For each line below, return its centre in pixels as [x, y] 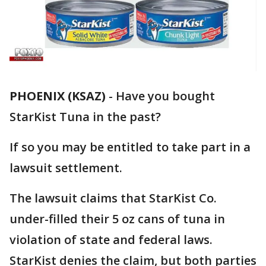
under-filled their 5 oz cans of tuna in [117, 219]
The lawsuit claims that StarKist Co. [113, 198]
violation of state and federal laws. [111, 240]
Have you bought [165, 96]
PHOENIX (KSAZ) [58, 96]
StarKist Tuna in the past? [85, 117]
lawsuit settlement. [66, 168]
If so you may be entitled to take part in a [130, 147]
